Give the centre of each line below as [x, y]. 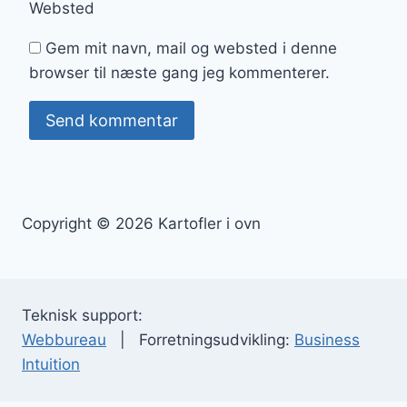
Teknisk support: [82, 315]
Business [327, 340]
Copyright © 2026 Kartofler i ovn [141, 223]
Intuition [51, 364]
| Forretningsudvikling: [200, 340]
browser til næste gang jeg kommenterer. [179, 73]
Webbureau [64, 340]
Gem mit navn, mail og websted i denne [191, 49]
